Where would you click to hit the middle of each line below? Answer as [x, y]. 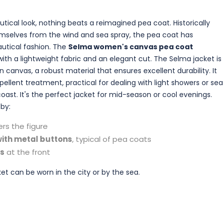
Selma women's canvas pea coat [131, 47]
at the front [27, 152]
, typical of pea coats [112, 139]
